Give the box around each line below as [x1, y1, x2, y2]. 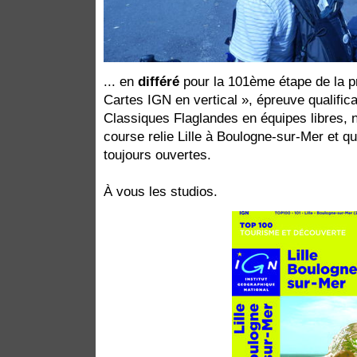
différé [138, 73, 179, 89]
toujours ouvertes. [104, 146, 211, 163]
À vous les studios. [104, 182, 218, 199]
